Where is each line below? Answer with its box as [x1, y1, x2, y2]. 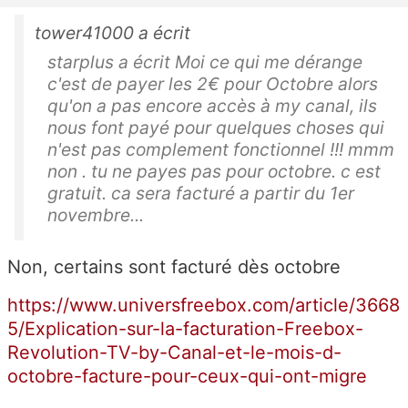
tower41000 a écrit [35, 21, 190, 44]
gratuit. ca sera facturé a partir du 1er [47, 181, 354, 204]
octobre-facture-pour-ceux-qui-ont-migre [7, 364, 367, 387]
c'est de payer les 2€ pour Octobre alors [47, 72, 378, 95]
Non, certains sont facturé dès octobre [7, 255, 341, 278]
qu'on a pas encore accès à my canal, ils [47, 94, 377, 117]
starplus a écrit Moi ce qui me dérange [47, 50, 362, 73]
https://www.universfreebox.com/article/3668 [7, 293, 400, 316]
